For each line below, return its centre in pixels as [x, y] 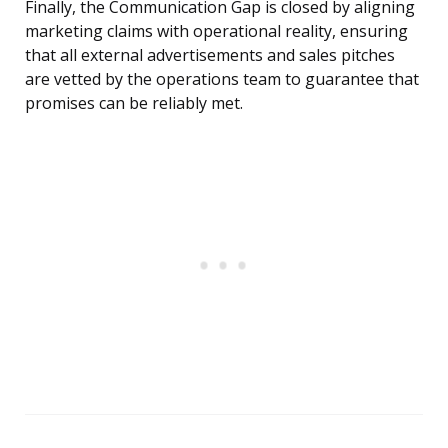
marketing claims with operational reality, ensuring [216, 31]
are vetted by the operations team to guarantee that [222, 79]
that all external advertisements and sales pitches [210, 55]
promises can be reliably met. [134, 103]
